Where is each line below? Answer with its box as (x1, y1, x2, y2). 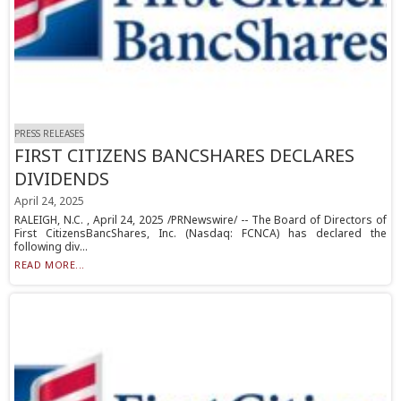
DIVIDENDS (14, 166, 110, 192)
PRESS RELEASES (14, 127, 85, 141)
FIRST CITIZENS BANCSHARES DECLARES (14, 143, 355, 168)
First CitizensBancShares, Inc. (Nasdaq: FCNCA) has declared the (14, 226, 387, 242)
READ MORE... (14, 258, 85, 272)
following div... (14, 239, 89, 255)
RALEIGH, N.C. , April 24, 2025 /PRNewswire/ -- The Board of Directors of (14, 212, 387, 228)
